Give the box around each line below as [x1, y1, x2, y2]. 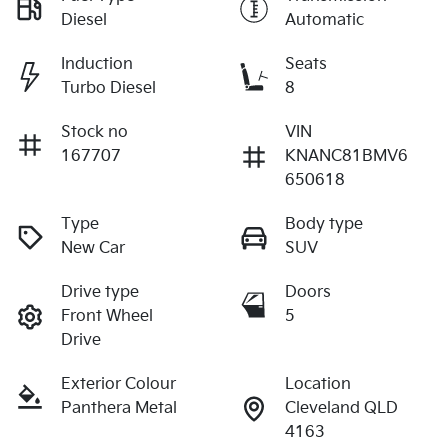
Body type [285, 214, 363, 234]
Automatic [285, 10, 364, 30]
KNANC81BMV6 [285, 146, 408, 166]
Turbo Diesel [61, 78, 156, 98]
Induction [61, 54, 133, 74]
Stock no [61, 122, 128, 142]
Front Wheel [61, 306, 153, 326]
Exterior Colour [61, 374, 176, 394]
